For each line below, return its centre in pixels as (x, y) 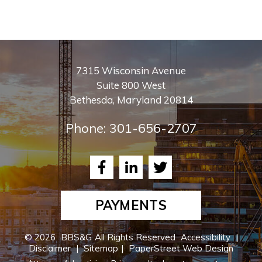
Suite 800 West (131, 85)
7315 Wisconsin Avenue (131, 70)
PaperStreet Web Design (181, 248)
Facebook (132, 177)
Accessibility (205, 237)
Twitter (183, 177)
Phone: (87, 128)
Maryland (139, 100)
